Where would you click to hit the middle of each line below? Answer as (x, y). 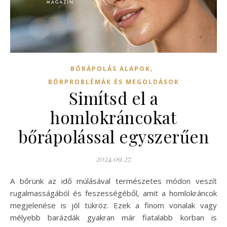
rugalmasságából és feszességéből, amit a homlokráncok (113, 193)
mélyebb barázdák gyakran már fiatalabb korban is (113, 218)
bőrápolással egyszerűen (113, 137)
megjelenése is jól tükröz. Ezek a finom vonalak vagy (113, 205)
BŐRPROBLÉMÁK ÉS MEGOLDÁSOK (113, 82)
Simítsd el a (113, 98)
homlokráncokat (113, 117)
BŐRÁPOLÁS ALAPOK (110, 69)
